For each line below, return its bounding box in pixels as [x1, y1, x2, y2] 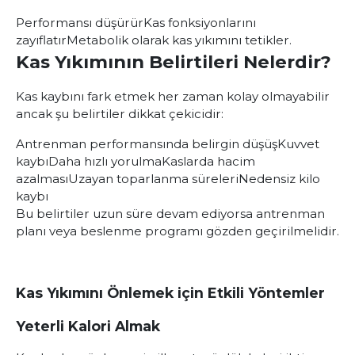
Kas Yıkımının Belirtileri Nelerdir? [16, 51, 331, 73]
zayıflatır [16, 32, 67, 48]
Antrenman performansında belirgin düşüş [16, 136, 277, 151]
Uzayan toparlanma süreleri [68, 171, 239, 186]
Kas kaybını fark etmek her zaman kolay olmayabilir [16, 89, 330, 104]
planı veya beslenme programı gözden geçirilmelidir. [16, 223, 339, 239]
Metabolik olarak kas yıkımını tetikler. [67, 32, 292, 48]
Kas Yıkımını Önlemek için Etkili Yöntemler [16, 284, 325, 301]
